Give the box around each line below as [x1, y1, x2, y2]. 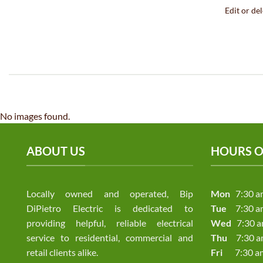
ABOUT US [26, 144, 85, 159]
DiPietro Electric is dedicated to [26, 202, 193, 214]
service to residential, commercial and [26, 231, 193, 243]
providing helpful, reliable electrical [26, 217, 193, 228]
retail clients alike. [26, 246, 98, 258]
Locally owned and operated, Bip [26, 187, 193, 199]
